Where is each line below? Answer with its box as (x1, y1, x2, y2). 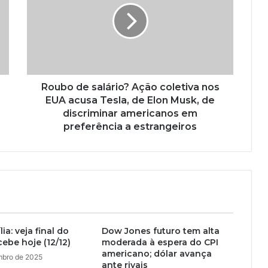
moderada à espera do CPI (101, 236, 218, 248)
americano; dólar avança (101, 248, 212, 259)
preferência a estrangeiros (63, 120, 197, 132)
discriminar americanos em (63, 107, 197, 119)
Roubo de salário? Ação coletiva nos (41, 81, 220, 93)
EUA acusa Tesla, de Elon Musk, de (45, 94, 215, 106)
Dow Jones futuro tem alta (101, 225, 220, 236)
